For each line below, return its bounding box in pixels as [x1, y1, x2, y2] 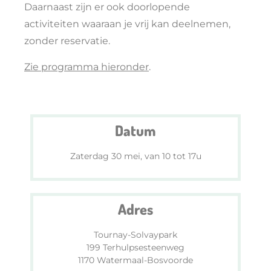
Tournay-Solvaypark [94, 229, 177, 240]
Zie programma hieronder [24, 60, 149, 73]
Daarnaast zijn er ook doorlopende [24, 1, 190, 13]
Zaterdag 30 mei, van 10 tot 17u [70, 151, 201, 162]
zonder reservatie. [24, 35, 110, 47]
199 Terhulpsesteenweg [87, 241, 184, 253]
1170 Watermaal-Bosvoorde [78, 254, 193, 266]
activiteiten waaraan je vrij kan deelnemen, [24, 18, 230, 30]
